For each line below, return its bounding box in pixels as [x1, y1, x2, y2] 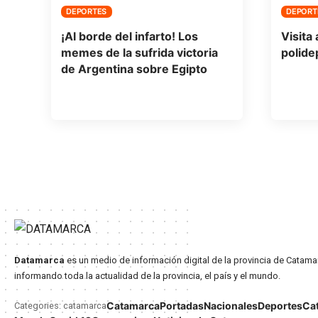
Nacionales [204, 300, 258, 312]
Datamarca [14, 255, 65, 266]
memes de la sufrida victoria [60, 45, 218, 60]
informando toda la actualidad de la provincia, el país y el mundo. [14, 270, 280, 282]
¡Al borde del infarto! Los [60, 29, 198, 44]
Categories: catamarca [14, 300, 106, 312]
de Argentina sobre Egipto [60, 62, 207, 77]
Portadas [160, 300, 204, 312]
